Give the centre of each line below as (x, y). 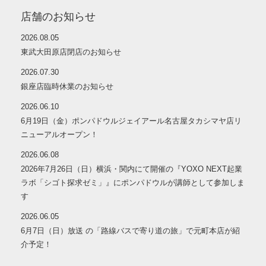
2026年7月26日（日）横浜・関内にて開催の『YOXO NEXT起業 (132, 169)
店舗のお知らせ (58, 17)
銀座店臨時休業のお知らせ (67, 87)
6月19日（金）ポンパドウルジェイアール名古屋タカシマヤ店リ (131, 121)
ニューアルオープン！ (59, 135)
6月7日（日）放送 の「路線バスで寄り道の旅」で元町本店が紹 (130, 231)
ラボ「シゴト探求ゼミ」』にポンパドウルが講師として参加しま (133, 183)
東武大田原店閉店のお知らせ (71, 52)
